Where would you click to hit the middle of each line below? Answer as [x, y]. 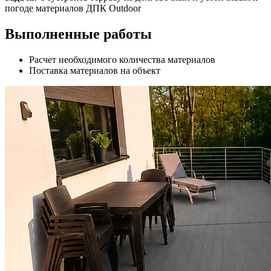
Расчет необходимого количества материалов [122, 60]
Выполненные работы [78, 34]
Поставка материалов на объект [95, 71]
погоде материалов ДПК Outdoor [73, 8]
